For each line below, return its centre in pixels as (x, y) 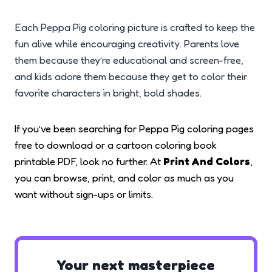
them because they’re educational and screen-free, (129, 60)
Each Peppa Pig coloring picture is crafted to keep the (135, 27)
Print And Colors (207, 161)
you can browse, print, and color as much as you (124, 178)
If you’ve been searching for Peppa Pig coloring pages (134, 129)
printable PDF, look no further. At (89, 161)
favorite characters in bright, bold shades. (108, 93)
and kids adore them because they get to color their (131, 76)
